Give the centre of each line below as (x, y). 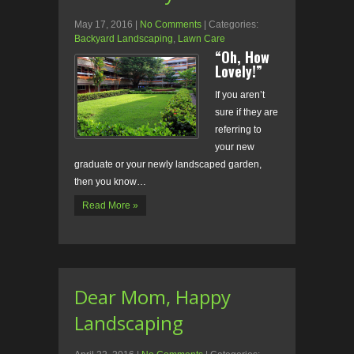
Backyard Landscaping (124, 39)
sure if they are (247, 113)
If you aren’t (240, 95)
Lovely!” (239, 72)
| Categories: (231, 25)
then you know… (110, 182)
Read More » (110, 206)
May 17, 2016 (104, 25)
